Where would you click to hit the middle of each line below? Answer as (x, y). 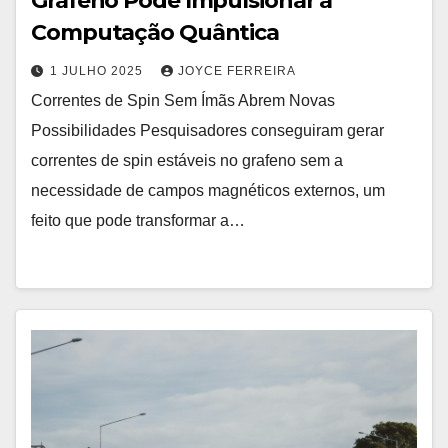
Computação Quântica (155, 32)
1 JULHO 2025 (98, 71)
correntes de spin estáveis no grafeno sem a (187, 160)
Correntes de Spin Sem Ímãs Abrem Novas (183, 100)
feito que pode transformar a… (138, 220)
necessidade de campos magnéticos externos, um (208, 190)
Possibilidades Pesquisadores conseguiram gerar (207, 130)
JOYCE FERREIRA (237, 71)
